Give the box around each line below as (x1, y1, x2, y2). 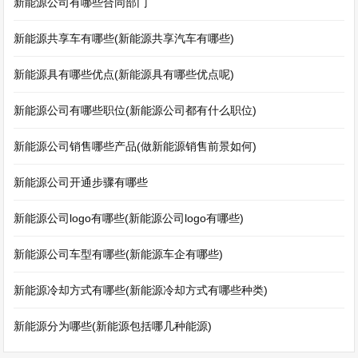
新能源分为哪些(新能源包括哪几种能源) (14, 320, 213, 332)
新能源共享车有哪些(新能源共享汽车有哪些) (14, 32, 235, 45)
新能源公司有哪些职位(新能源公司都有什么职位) (14, 104, 257, 117)
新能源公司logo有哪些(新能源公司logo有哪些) (14, 212, 245, 225)
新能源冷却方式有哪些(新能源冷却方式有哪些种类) (14, 284, 268, 296)
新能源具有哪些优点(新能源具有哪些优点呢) (14, 68, 235, 81)
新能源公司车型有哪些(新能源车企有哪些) (14, 248, 224, 261)
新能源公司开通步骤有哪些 (14, 176, 149, 189)
